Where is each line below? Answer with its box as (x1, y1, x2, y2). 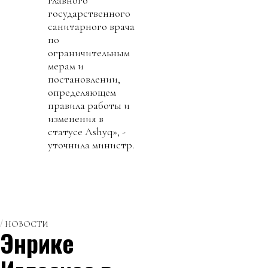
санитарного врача (48, 20, 135, 33)
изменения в (48, 112, 103, 126)
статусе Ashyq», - (48, 125, 126, 139)
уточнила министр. (48, 138, 135, 152)
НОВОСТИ (5, 219, 48, 230)
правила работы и (48, 99, 130, 112)
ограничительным (48, 46, 130, 60)
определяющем (48, 86, 116, 99)
